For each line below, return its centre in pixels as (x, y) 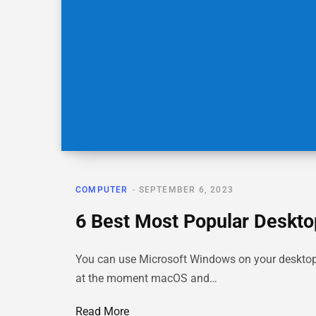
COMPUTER (102, 190)
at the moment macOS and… (146, 279)
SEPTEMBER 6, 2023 (186, 190)
